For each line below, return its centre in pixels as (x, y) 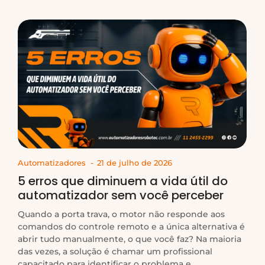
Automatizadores (52, 163)
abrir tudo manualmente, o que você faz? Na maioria (130, 239)
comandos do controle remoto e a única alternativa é (131, 227)
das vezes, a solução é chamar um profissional (115, 252)
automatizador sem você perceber (121, 195)
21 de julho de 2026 (135, 163)
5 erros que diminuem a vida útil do (123, 181)
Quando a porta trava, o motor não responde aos (121, 214)
